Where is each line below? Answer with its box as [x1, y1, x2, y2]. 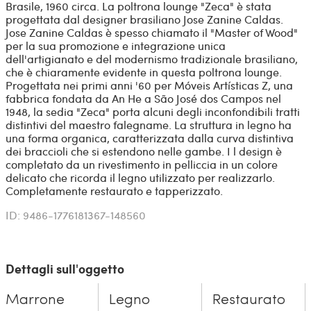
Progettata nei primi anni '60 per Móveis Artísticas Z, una [5, 77, 293, 92]
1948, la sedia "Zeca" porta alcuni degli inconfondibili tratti [5, 103, 300, 119]
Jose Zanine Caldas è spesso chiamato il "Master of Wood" [5, 24, 298, 40]
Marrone [5, 292, 65, 308]
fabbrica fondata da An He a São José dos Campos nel [5, 90, 281, 106]
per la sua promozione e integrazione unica [5, 37, 226, 53]
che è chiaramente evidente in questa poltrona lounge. [5, 64, 282, 79]
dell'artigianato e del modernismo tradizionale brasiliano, [5, 51, 298, 66]
